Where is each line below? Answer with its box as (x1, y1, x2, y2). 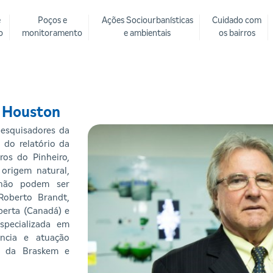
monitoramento (22, 29, 82, 38)
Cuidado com (212, 16, 261, 25)
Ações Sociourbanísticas (101, 16, 193, 25)
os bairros (218, 29, 255, 38)
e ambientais (124, 29, 171, 38)
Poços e (37, 16, 67, 25)
